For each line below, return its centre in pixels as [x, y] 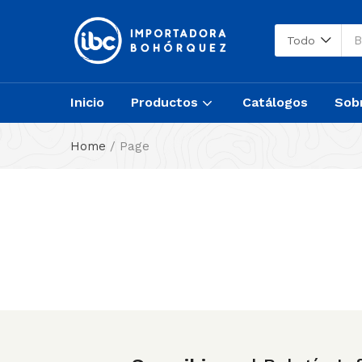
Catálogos [275, 103]
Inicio [87, 103]
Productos [166, 103]
